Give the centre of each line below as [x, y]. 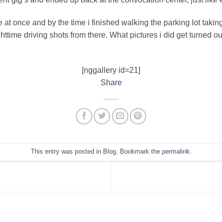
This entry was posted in [67, 151]
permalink [176, 151]
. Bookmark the [139, 151]
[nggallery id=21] [111, 70]
